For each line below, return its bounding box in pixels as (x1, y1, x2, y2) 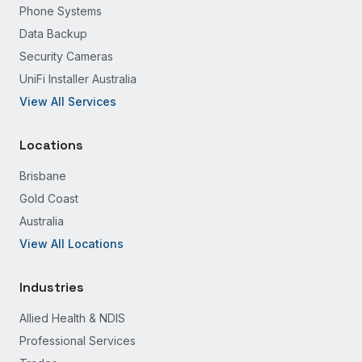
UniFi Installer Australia (19, 72, 137, 86)
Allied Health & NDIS (19, 311, 125, 325)
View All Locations (19, 237, 124, 250)
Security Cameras (19, 49, 113, 63)
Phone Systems (19, 4, 102, 18)
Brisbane (19, 169, 66, 183)
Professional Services (19, 334, 136, 347)
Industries (19, 279, 84, 296)
